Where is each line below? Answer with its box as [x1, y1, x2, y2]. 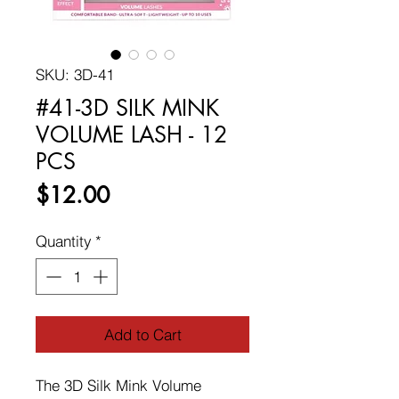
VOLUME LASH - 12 [36, 119, 227, 149]
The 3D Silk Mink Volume [36, 376, 201, 395]
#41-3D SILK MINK [36, 93, 219, 122]
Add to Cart [103, 325, 182, 345]
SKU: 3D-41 [36, 64, 114, 84]
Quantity [36, 231, 92, 250]
